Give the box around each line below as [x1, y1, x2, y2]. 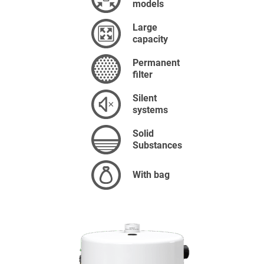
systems [133, 104, 168, 115]
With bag [133, 169, 170, 180]
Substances [133, 140, 182, 151]
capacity [133, 34, 168, 45]
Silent [133, 93, 157, 104]
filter [133, 69, 153, 80]
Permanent [133, 57, 180, 68]
